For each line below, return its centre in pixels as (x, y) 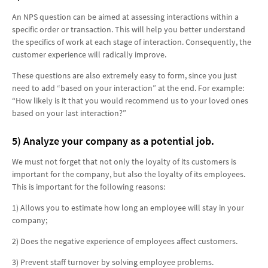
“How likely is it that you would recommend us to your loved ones (130, 100)
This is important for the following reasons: (89, 187)
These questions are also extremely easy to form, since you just (124, 75)
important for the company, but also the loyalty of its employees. (129, 174)
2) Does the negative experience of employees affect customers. (125, 241)
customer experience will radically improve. (89, 54)
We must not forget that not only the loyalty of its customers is (124, 162)
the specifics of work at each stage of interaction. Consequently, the (132, 42)
